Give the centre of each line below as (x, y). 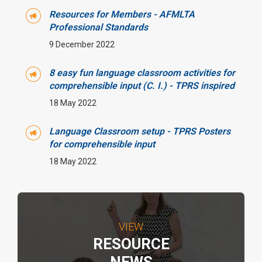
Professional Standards (99, 27)
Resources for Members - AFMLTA (122, 15)
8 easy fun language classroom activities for (142, 73)
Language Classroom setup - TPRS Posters (140, 132)
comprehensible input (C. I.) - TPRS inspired (142, 86)
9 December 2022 (82, 45)
